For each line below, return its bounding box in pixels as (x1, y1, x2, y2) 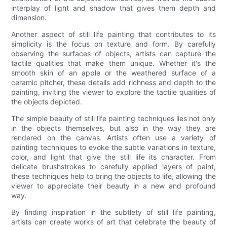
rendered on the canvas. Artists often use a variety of (11, 133, 216, 142)
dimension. (11, 13, 47, 22)
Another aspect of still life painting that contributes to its (11, 29, 216, 39)
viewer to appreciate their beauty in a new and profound (11, 181, 216, 190)
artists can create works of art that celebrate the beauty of (11, 217, 216, 226)
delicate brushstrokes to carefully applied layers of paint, (11, 162, 216, 171)
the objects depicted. (11, 97, 83, 106)
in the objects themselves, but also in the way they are (11, 123, 216, 132)
